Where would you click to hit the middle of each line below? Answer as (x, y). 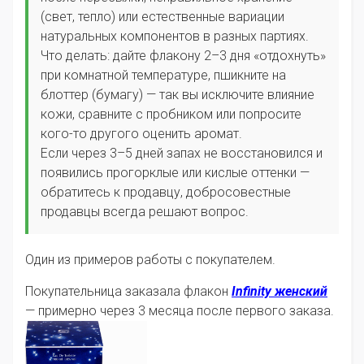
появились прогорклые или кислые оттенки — (175, 172)
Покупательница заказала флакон (128, 291)
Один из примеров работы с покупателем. (150, 259)
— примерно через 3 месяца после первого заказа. (180, 310)
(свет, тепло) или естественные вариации (162, 16)
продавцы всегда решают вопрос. (145, 211)
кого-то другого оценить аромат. (141, 133)
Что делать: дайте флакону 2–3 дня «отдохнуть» (183, 55)
